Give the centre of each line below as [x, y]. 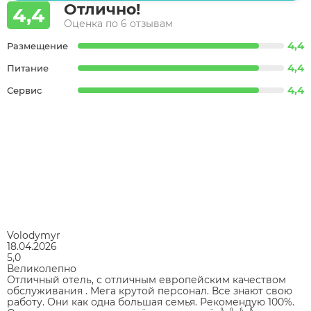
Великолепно [42, 269]
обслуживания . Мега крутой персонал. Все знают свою [150, 291]
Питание [28, 68]
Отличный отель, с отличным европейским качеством [146, 280]
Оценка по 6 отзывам [118, 24]
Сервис [24, 90]
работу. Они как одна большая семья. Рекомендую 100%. [151, 302]
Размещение [37, 45]
